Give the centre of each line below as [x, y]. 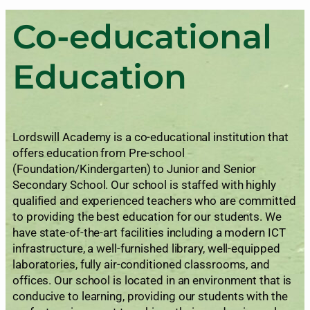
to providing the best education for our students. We [147, 217]
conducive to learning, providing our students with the [150, 296]
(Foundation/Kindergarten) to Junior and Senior [135, 169]
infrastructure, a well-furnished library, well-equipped [146, 248]
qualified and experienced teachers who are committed [154, 201]
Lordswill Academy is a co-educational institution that [151, 137]
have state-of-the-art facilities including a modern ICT [149, 232]
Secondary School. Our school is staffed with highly [144, 185]
